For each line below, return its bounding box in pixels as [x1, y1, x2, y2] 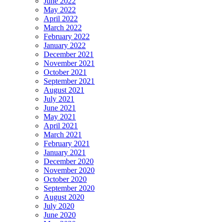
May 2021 [44, 112, 76, 121]
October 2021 [44, 68, 87, 77]
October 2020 [44, 175, 87, 184]
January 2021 [44, 148, 86, 157]
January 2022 [44, 41, 86, 50]
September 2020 [44, 184, 95, 193]
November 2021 [44, 59, 95, 68]
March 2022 [44, 23, 82, 32]
